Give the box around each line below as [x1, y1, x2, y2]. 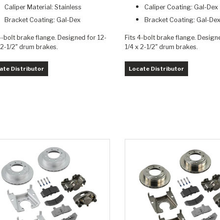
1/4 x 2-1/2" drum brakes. [124, 43, 198, 51]
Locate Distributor [128, 65, 184, 73]
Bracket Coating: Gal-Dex [4, 16, 81, 24]
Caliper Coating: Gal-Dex [144, 3, 218, 11]
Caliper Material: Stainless [4, 3, 82, 11]
